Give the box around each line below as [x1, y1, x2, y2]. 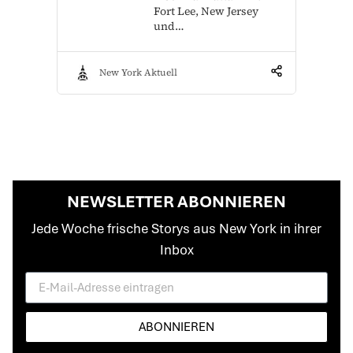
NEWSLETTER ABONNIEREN [67, 190, 286, 212]
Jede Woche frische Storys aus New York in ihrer [32, 219, 321, 237]
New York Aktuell [99, 66, 177, 80]
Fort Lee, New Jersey [154, 2, 258, 19]
